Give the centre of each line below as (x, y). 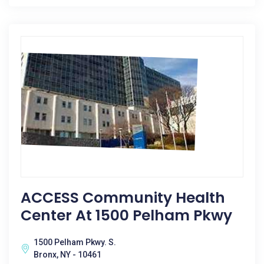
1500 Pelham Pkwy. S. (75, 242)
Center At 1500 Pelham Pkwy (126, 215)
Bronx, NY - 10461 (67, 255)
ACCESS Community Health (123, 198)
